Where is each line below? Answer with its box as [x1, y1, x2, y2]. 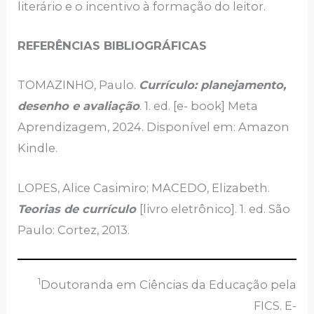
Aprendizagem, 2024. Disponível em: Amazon [18, 120, 290, 135]
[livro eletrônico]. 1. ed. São [139, 201, 291, 216]
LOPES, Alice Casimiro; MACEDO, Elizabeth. [18, 180, 271, 195]
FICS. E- [253, 298, 296, 313]
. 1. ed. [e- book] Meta [139, 99, 259, 114]
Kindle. [18, 141, 58, 156]
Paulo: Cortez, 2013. [18, 222, 130, 237]
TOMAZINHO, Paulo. [18, 78, 139, 93]
